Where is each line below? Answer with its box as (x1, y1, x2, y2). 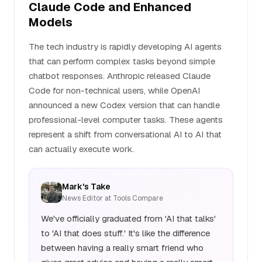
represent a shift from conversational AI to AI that (29, 129, 222, 140)
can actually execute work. (29, 143, 134, 154)
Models (29, 15, 73, 30)
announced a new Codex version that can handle (29, 99, 220, 111)
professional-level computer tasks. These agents (29, 114, 223, 125)
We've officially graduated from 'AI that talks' (41, 213, 216, 224)
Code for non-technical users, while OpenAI (29, 85, 200, 96)
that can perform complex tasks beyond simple (29, 56, 215, 67)
